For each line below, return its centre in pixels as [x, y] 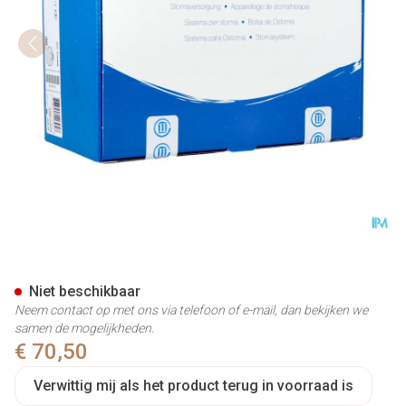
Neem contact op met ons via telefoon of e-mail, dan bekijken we [191, 310]
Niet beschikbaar [85, 291]
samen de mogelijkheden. [84, 328]
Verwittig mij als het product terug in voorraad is [193, 386]
